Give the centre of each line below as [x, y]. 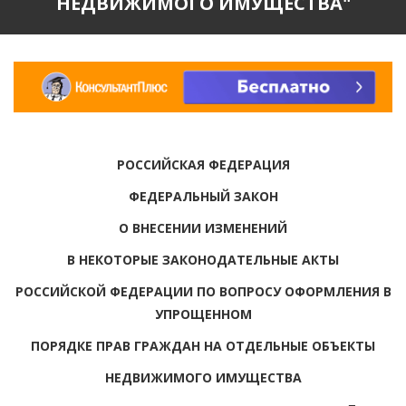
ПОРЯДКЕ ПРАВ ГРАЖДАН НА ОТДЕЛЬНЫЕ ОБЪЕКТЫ [203, 345]
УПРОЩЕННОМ [203, 314]
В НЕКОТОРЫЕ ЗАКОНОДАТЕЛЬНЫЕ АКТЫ [203, 259]
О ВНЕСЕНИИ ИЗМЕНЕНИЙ [203, 227]
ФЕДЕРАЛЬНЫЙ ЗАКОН [203, 196]
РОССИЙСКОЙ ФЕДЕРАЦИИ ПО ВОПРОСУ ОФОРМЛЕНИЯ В [203, 291]
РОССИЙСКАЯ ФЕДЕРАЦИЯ [203, 164]
